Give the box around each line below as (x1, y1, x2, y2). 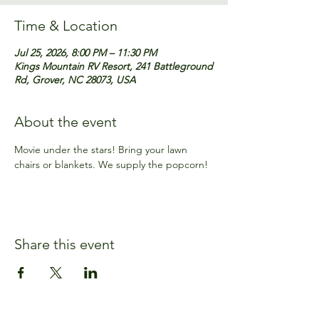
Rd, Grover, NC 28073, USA (14, 73, 136, 86)
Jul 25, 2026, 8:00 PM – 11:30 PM (14, 46, 157, 59)
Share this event (14, 236, 115, 253)
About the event (14, 113, 117, 130)
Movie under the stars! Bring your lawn (14, 143, 190, 156)
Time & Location (14, 17, 117, 34)
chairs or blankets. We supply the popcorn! (14, 158, 208, 171)
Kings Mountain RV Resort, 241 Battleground (14, 60, 213, 73)
